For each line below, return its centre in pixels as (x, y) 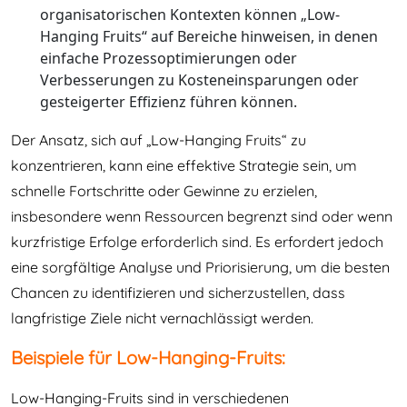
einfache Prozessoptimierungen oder (169, 58)
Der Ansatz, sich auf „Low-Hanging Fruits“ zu (159, 140)
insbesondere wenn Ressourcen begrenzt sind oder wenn (202, 216)
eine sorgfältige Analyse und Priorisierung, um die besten (200, 267)
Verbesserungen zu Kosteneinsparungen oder (199, 80)
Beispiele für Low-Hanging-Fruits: (148, 357)
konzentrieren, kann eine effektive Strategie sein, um (184, 165)
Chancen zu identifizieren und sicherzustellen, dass (178, 293)
